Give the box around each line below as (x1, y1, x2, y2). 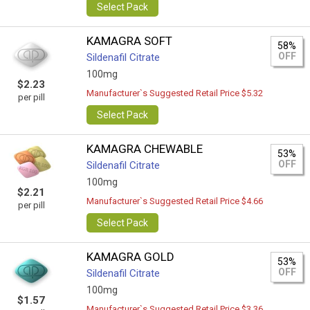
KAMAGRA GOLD (86, 250, 175, 264)
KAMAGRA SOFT (86, 34, 173, 48)
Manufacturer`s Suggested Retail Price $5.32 (86, 88, 264, 98)
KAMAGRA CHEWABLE (86, 142, 203, 156)
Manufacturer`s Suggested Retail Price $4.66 (86, 196, 264, 206)
